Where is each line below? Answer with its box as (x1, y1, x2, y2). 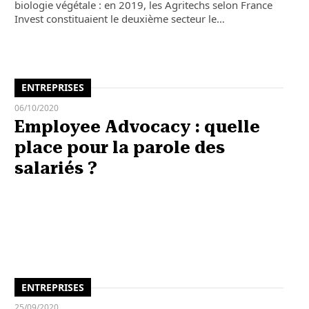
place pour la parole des (14, 137, 225, 157)
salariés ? (14, 158, 97, 178)
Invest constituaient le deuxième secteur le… (14, 12, 225, 26)
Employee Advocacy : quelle (14, 117, 260, 137)
